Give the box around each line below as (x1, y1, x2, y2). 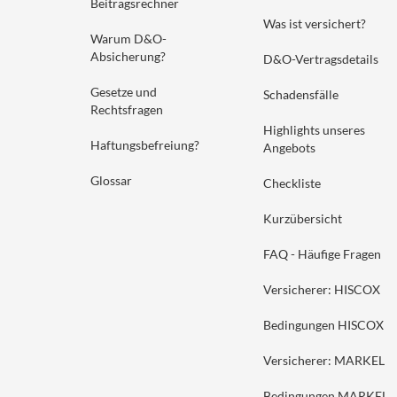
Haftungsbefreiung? (90, 137, 199, 152)
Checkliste (263, 175, 321, 191)
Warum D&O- (90, 31, 167, 46)
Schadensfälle (263, 87, 339, 102)
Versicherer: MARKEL (263, 353, 385, 368)
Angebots (263, 140, 315, 155)
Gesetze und (90, 84, 157, 99)
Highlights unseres (263, 122, 365, 137)
